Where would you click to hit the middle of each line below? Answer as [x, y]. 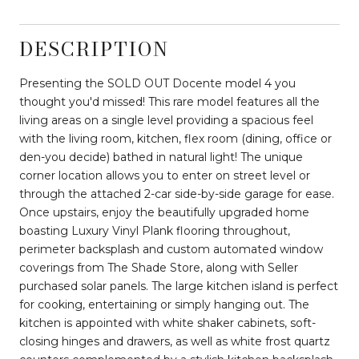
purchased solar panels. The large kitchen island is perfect [179, 286]
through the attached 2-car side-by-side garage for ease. [177, 194]
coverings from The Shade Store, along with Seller [159, 267]
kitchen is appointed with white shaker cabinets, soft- [167, 323]
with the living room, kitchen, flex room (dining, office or [175, 138]
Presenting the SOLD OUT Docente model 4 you [157, 83]
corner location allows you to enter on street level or [165, 175]
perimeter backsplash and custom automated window [171, 249]
